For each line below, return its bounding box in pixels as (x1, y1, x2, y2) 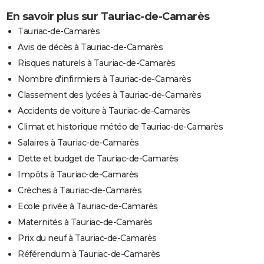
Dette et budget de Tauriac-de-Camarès (18, 153, 179, 164)
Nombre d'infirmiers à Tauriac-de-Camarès (18, 73, 191, 84)
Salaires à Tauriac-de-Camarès (18, 137, 139, 148)
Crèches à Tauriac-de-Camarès (18, 184, 141, 196)
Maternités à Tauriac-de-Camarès (18, 216, 153, 227)
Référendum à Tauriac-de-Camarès (18, 248, 160, 259)
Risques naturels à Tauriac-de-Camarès (18, 57, 176, 68)
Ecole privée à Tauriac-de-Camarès (18, 200, 158, 212)
